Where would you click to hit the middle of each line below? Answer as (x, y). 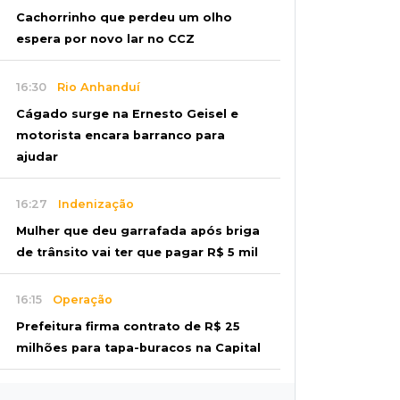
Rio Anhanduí (93, 87)
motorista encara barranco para (121, 135)
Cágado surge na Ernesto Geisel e (127, 113)
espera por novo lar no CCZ (105, 39)
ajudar (37, 156)
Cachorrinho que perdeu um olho (124, 18)
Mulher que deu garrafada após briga (138, 230)
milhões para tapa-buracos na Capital (138, 347)
